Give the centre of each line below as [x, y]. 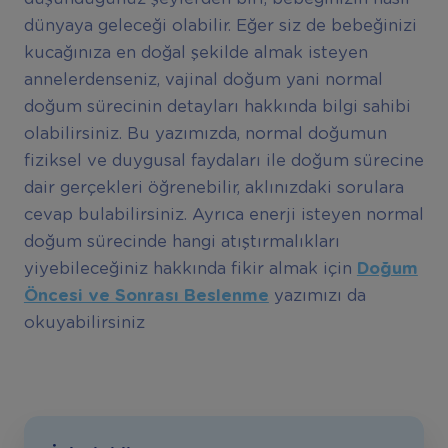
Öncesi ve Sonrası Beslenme [146, 295]
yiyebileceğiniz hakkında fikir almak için [190, 268]
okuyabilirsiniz [84, 322]
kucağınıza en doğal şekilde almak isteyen [195, 52]
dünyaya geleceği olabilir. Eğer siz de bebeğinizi [220, 25]
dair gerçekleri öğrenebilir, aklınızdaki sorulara [213, 187]
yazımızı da [319, 295]
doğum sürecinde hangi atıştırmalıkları [181, 241]
